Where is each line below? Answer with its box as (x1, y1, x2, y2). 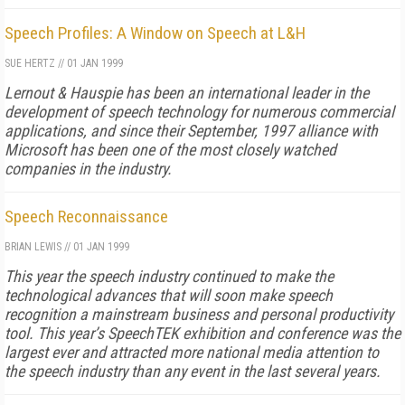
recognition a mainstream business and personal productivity (5, 305, 393, 324)
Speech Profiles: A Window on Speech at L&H (5, 23, 306, 43)
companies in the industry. (5, 159, 172, 178)
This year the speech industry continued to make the (5, 267, 334, 286)
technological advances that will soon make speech (5, 286, 333, 305)
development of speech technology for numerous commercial (5, 102, 394, 121)
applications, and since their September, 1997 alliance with (5, 121, 378, 140)
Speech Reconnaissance (5, 206, 168, 227)
